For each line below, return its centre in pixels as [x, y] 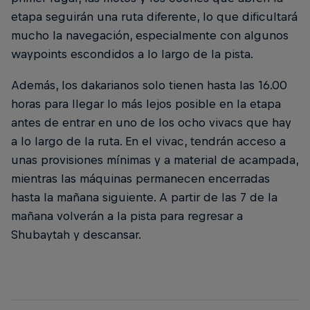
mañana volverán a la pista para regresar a [127, 216]
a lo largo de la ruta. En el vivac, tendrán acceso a [148, 141]
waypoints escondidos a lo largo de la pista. [132, 54]
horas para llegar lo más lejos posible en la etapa [146, 103]
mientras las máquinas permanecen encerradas [140, 178]
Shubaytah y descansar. [76, 234]
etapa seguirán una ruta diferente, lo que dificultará [154, 16]
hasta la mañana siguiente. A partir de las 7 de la [144, 197]
